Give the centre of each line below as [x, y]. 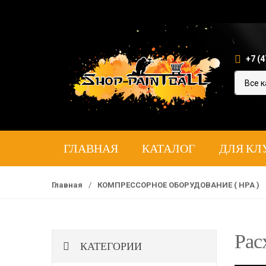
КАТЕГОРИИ [110, 246]
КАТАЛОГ [169, 148]
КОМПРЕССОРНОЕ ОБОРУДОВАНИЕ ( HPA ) [179, 185]
